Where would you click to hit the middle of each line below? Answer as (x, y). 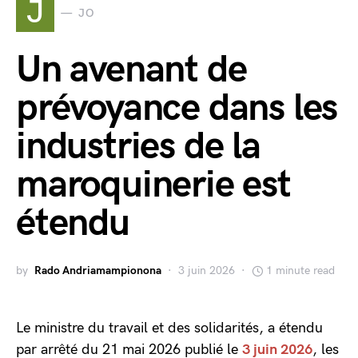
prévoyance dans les (177, 108)
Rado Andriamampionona (98, 270)
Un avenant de (131, 70)
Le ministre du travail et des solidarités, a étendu (169, 328)
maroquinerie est (153, 185)
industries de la (138, 147)
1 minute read (300, 270)
